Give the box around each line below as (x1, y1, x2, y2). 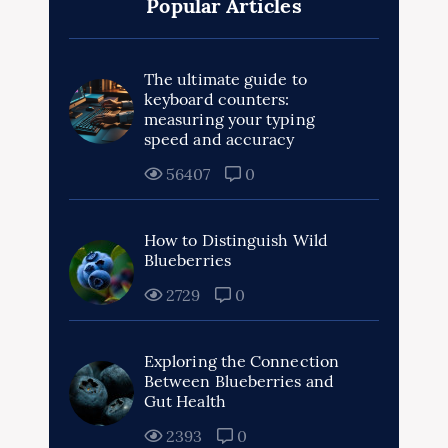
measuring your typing (144, 109, 315, 130)
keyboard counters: (144, 89, 290, 110)
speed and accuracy (144, 129, 295, 150)
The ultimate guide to (144, 69, 307, 90)
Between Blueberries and (144, 371, 334, 392)
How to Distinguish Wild (144, 230, 328, 251)
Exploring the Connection (144, 351, 339, 372)
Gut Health (144, 391, 226, 412)
